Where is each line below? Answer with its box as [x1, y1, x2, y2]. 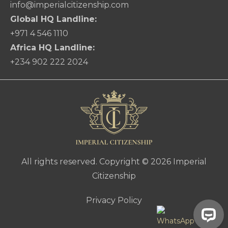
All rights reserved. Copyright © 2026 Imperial [21, 157, 207, 166]
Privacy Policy [86, 195, 142, 205]
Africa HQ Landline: [10, 43, 95, 53]
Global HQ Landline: [10, 14, 97, 24]
